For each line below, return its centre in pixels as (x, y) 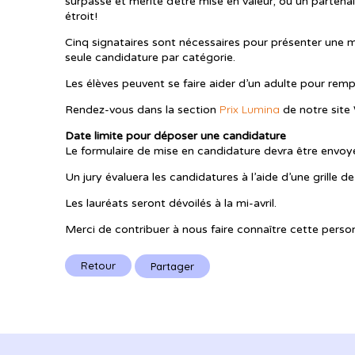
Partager (172, 267)
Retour (98, 265)
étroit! (81, 16)
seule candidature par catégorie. (150, 57)
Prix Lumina (250, 109)
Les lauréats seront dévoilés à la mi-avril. (171, 203)
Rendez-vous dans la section (142, 109)
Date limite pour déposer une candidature (177, 136)
